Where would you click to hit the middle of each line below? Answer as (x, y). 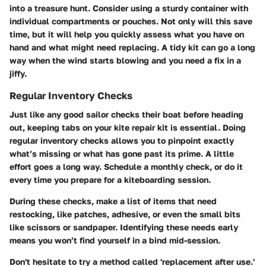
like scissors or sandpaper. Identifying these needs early (124, 227)
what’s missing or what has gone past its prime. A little (122, 153)
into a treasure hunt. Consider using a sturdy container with (129, 8)
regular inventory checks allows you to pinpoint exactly (122, 140)
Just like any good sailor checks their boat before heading (126, 114)
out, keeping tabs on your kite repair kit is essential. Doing (128, 127)
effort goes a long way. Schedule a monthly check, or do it (126, 166)
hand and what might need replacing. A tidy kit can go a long (132, 47)
